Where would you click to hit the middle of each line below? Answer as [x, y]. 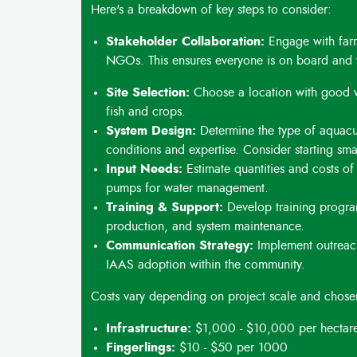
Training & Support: [165, 207]
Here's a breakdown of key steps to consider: [211, 10]
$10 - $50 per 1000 [232, 347]
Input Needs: [145, 169]
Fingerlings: [141, 347]
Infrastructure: [149, 328]
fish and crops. [146, 112]
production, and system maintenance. [206, 226]
